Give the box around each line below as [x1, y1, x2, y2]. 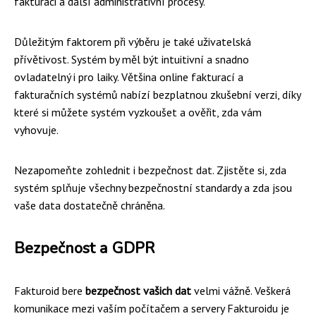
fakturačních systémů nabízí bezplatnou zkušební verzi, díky [14, 87, 300, 102]
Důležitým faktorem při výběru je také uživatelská [14, 35, 251, 49]
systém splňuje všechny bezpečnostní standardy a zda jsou [14, 181, 292, 195]
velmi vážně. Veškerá [191, 284, 291, 298]
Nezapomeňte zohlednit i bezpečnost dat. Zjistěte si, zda [14, 163, 286, 177]
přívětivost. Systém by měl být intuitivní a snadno [14, 52, 249, 66]
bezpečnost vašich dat [85, 284, 191, 298]
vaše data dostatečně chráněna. [14, 198, 165, 212]
